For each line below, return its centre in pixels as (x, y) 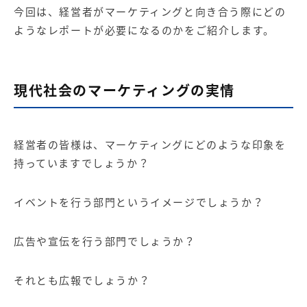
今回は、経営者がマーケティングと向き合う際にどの (150, 12)
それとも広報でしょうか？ (82, 280)
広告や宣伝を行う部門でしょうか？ (105, 241)
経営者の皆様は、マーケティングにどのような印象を (150, 145)
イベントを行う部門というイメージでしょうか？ (139, 202)
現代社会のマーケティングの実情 (124, 90)
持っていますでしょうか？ (82, 163)
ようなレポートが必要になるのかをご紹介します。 (144, 30)
